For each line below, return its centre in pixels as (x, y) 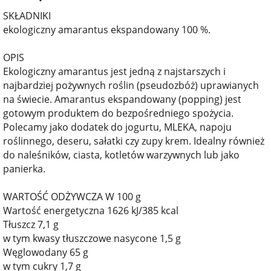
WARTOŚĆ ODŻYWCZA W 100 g (72, 196)
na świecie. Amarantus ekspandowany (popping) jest (122, 99)
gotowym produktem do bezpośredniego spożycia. (118, 113)
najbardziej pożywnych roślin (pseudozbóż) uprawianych (131, 85)
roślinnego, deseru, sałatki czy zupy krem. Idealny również (134, 141)
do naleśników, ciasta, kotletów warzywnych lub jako (121, 155)
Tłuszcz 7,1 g (31, 224)
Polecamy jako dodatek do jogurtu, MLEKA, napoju (117, 127)
